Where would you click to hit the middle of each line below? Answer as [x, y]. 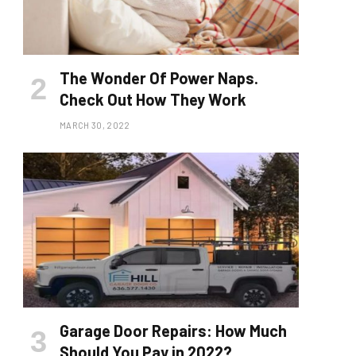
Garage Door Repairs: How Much [173, 330]
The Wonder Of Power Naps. [159, 77]
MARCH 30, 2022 [95, 125]
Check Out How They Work [153, 99]
